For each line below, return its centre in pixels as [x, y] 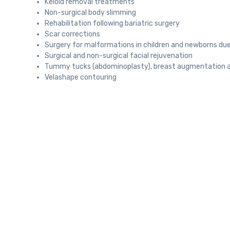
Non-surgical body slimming [90, 13]
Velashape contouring [81, 78]
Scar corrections [72, 34]
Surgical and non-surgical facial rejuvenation [119, 56]
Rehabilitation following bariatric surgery [112, 24]
